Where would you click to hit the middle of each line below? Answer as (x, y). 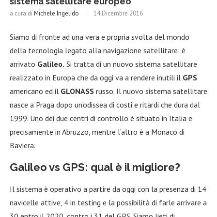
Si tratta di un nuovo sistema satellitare (131, 64)
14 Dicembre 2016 (118, 13)
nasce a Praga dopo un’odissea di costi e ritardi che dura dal (105, 104)
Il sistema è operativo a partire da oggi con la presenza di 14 (108, 189)
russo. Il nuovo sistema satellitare (151, 91)
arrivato (23, 64)
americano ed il (35, 91)
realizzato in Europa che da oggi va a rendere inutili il (96, 77)
